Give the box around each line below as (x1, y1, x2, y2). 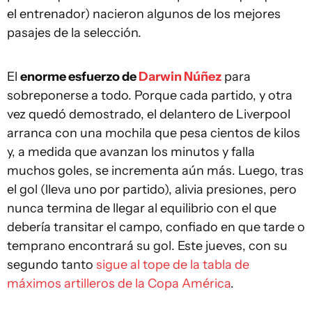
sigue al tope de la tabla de (96, 257, 249, 272)
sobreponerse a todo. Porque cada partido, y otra (7, 88, 292, 103)
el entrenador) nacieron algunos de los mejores (7, 6, 281, 22)
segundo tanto (7, 257, 96, 272)
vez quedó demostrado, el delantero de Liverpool (7, 107, 290, 122)
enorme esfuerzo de (20, 69, 139, 84)
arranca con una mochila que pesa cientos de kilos (7, 125, 300, 141)
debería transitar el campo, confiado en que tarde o (7, 219, 305, 235)
